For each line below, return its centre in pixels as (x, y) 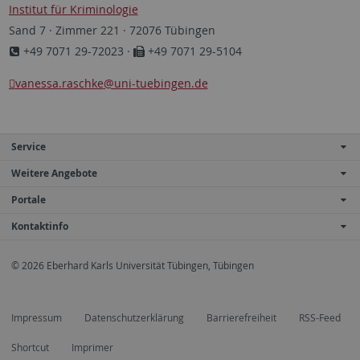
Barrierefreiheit (241, 317)
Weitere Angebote (54, 173)
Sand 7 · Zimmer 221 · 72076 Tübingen (112, 30)
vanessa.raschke (59, 83)
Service (29, 146)
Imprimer (92, 347)
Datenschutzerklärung (134, 317)
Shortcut (30, 347)
